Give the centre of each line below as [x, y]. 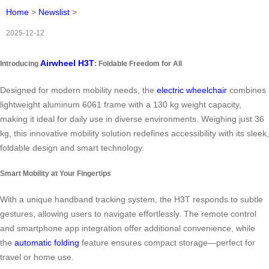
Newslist [54, 12]
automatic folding [47, 243]
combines [246, 90]
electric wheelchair [192, 90]
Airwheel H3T [67, 63]
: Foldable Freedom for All [138, 64]
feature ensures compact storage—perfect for [167, 243]
